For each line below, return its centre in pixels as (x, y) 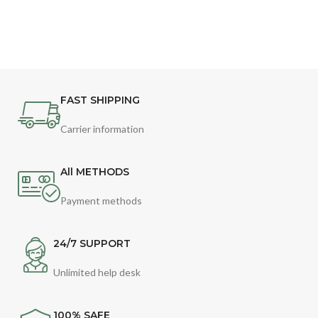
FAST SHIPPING (100, 100)
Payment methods (102, 201)
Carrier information (103, 129)
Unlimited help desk (97, 272)
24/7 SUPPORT (92, 243)
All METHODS (95, 172)
